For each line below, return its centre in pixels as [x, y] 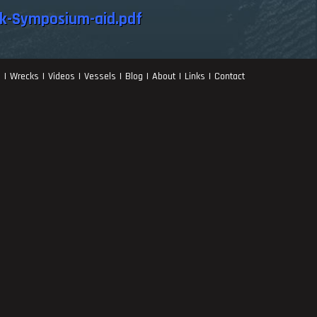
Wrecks [24, 76]
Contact [230, 76]
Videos [62, 76]
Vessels [100, 76]
